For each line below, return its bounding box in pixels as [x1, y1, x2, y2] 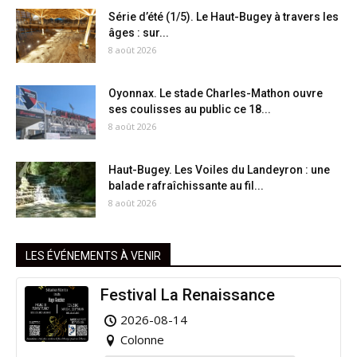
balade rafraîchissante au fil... [108, 178, 264, 192]
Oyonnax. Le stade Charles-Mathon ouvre [108, 86, 323, 100]
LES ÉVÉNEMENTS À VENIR [25, 249, 161, 262]
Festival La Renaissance [100, 284, 275, 304]
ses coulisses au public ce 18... [108, 102, 271, 116]
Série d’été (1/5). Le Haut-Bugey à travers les [108, 10, 339, 23]
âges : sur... [108, 25, 169, 39]
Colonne [120, 331, 164, 347]
